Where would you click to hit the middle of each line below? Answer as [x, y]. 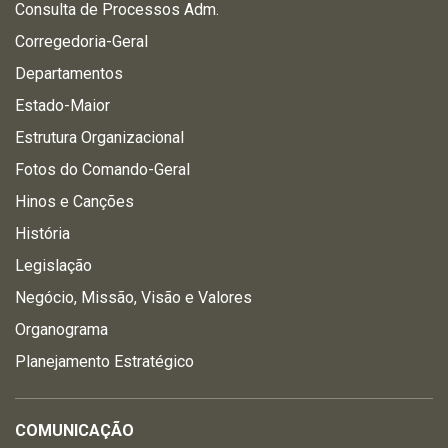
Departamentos [69, 73]
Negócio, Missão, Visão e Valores [133, 297]
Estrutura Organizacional [99, 137]
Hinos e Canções [74, 201]
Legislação [53, 265]
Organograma [61, 329]
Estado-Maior [62, 105]
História [42, 233]
